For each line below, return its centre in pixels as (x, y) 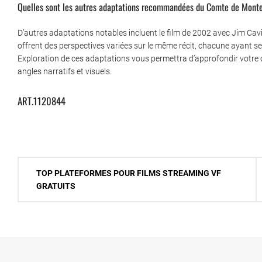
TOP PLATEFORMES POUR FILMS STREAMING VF (129, 173)
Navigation (40, 166)
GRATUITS (56, 186)
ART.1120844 (42, 101)
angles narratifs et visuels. (65, 72)
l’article (34, 204)
